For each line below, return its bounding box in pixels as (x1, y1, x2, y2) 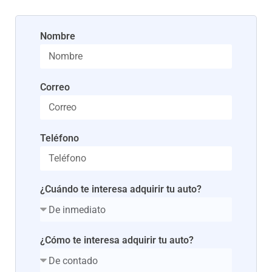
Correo (40, 81, 70, 93)
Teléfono (40, 132, 79, 144)
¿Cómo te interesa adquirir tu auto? (40, 234, 194, 246)
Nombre (40, 30, 75, 42)
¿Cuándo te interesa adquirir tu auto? (40, 183, 202, 195)
